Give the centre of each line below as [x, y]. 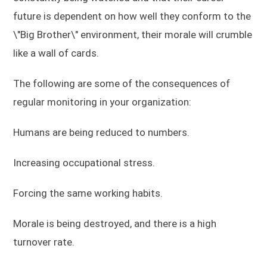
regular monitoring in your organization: [103, 102]
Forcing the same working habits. [88, 193]
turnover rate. [44, 242]
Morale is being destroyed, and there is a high [115, 223]
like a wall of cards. [56, 53]
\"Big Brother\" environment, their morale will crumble [133, 34]
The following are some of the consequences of [122, 83]
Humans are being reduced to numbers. [102, 132]
